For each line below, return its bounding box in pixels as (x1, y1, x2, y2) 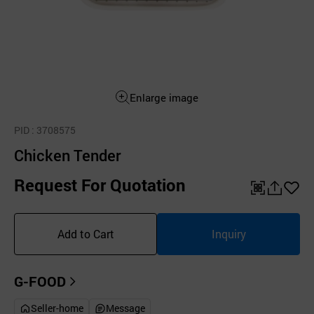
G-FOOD (14, 272, 66, 290)
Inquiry (211, 226, 246, 241)
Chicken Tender (14, 145, 121, 165)
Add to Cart (57, 226, 114, 241)
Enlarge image (130, 90, 198, 104)
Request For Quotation (14, 174, 186, 196)
